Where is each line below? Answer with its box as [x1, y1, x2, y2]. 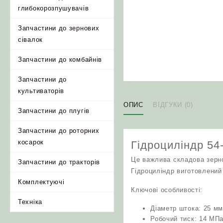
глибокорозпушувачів [18, 4, 89, 12]
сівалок [18, 36, 43, 43]
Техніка [18, 198, 42, 206]
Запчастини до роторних [18, 127, 100, 134]
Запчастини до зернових [18, 24, 100, 32]
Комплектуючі [18, 178, 65, 186]
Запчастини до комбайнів [18, 56, 103, 63]
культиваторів [18, 87, 65, 95]
